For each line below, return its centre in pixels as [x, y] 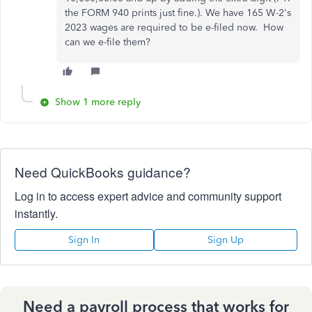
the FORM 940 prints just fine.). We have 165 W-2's [178, 13]
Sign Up [225, 240]
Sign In [84, 240]
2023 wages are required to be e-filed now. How [174, 27]
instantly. [36, 213]
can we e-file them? [108, 42]
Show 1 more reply [98, 102]
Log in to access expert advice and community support [148, 196]
